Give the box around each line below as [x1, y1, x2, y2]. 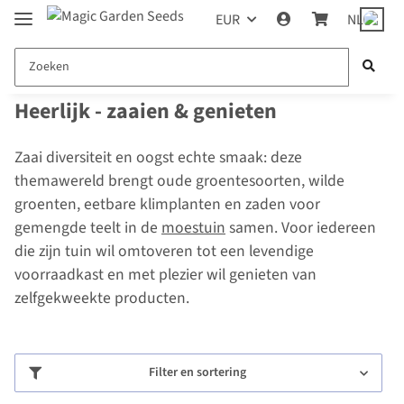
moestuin [161, 216, 225, 240]
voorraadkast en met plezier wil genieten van [14, 263, 317, 287]
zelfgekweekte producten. [14, 287, 189, 310]
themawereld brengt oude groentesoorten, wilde [14, 170, 344, 193]
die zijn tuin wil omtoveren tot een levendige [14, 240, 314, 263]
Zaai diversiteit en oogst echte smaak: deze [14, 146, 302, 170]
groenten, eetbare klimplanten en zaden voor [14, 193, 320, 216]
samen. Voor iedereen [225, 216, 376, 240]
